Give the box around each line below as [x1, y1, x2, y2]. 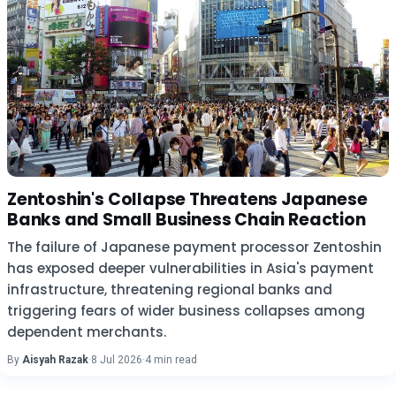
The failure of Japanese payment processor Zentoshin [7, 238, 382, 256]
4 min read [145, 354, 197, 366]
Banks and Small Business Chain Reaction [7, 208, 366, 232]
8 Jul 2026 [91, 354, 142, 366]
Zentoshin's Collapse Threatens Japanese [7, 187, 368, 211]
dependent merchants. [7, 323, 166, 341]
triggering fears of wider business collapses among [7, 301, 365, 320]
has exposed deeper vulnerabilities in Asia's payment [7, 259, 374, 278]
